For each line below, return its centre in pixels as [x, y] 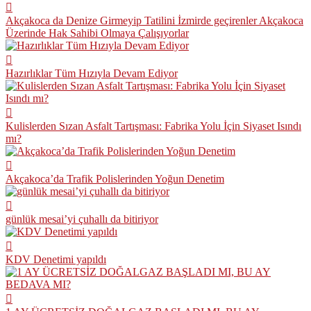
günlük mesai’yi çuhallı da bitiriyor [82, 219]
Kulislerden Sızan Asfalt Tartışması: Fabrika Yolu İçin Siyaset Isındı [153, 126]
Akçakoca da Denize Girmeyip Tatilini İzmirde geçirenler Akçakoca [154, 20]
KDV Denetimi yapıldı [56, 259]
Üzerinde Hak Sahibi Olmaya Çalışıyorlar [97, 33]
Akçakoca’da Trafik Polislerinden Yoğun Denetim [115, 178]
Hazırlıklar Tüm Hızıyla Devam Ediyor [92, 73]
